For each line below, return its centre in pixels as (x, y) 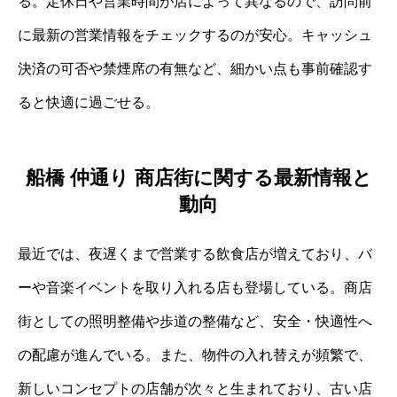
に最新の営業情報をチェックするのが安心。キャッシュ (195, 35)
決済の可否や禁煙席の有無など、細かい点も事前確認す (195, 69)
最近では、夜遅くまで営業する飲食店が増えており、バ (195, 253)
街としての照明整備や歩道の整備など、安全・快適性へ (195, 321)
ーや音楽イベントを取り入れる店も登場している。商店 (195, 287)
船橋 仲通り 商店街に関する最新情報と (198, 177)
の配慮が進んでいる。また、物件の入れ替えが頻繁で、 (195, 354)
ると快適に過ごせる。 (89, 103)
